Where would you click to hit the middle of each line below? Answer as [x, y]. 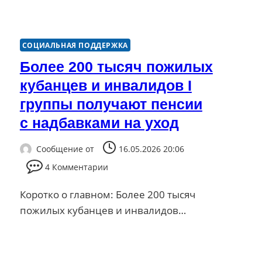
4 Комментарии [76, 167]
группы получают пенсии [111, 104]
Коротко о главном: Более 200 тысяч [107, 194]
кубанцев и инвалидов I [106, 86]
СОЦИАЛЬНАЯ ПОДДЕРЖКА [75, 45]
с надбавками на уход [99, 123]
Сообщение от [65, 149]
